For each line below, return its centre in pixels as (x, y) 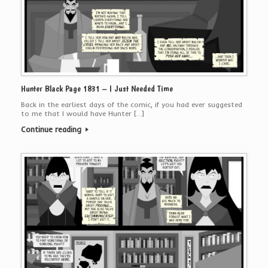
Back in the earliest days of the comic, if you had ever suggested (132, 104)
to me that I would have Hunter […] (83, 113)
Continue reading (52, 129)
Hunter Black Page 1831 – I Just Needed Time (97, 88)
